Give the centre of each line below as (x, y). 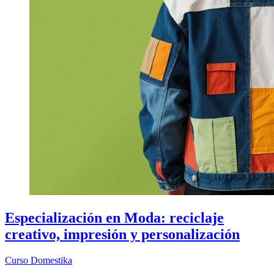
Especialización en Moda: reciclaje (114, 218)
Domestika (51, 260)
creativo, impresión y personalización (122, 235)
